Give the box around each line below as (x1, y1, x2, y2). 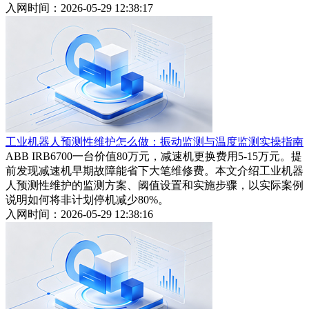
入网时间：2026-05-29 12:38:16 (6, 208, 153, 221)
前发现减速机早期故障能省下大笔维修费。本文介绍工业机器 (6, 165, 303, 177)
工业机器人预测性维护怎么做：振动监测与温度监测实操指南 (6, 136, 303, 148)
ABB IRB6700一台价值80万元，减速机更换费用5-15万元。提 (6, 150, 302, 163)
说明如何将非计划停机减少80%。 (6, 194, 169, 206)
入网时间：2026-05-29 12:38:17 (6, 2, 153, 14)
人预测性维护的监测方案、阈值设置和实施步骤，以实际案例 (6, 179, 303, 192)
